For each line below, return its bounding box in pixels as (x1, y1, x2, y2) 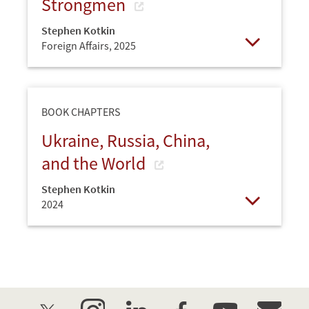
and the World (41, 152, 149, 175)
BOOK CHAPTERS (41, 105, 121, 119)
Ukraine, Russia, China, (41, 129, 210, 152)
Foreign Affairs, (41, 39, 114, 53)
